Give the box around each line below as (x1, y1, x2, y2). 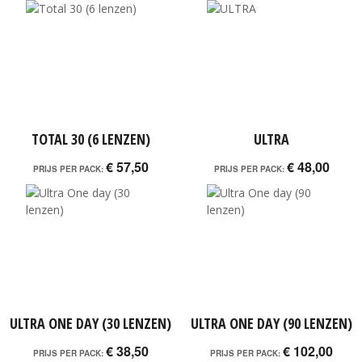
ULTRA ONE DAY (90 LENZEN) (191, 314, 352, 333)
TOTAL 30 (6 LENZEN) (31, 129, 150, 149)
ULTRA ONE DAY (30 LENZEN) (10, 314, 171, 333)
